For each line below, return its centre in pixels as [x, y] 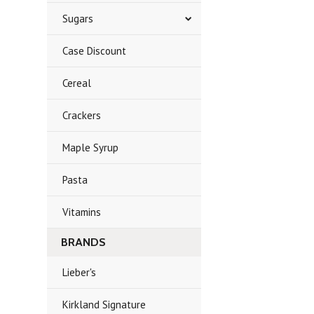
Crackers [82, 115]
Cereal [77, 83]
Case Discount [95, 51]
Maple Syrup [91, 148]
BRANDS [84, 242]
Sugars [78, 19]
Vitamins [82, 212]
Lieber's [80, 272]
